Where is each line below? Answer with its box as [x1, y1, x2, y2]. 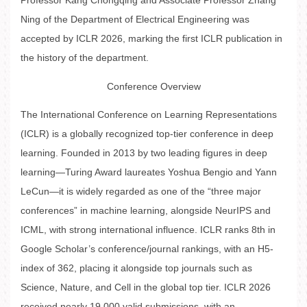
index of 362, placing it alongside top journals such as [21, 263, 252, 274]
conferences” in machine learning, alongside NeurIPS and [21, 206, 271, 217]
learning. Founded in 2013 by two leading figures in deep [21, 148, 267, 159]
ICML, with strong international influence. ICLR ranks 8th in [21, 225, 275, 236]
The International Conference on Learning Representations [21, 110, 277, 121]
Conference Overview [106, 81, 201, 92]
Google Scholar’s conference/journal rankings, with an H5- [21, 244, 273, 255]
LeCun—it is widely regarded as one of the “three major [21, 186, 261, 197]
